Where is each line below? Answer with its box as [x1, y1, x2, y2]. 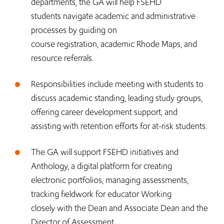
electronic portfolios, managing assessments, [31, 174, 188, 186]
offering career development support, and [31, 106, 177, 118]
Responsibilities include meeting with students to [31, 78, 203, 90]
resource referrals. [31, 52, 95, 64]
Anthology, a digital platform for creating [31, 160, 172, 172]
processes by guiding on [31, 24, 117, 36]
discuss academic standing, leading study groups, [31, 92, 202, 104]
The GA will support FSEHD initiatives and [31, 146, 178, 158]
